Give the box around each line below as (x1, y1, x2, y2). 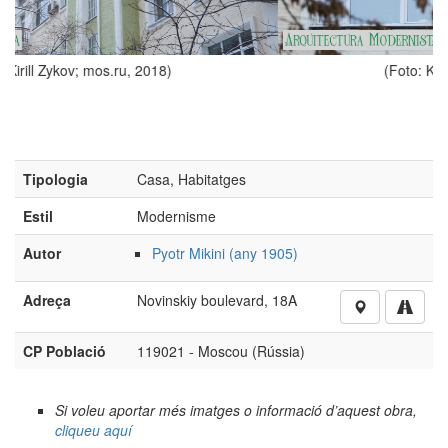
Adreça (23, 290, 71, 311)
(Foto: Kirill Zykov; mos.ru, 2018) (218, 60, 425, 81)
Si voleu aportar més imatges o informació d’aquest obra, (55, 399, 417, 420)
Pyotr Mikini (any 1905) (152, 243, 298, 264)
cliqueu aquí (55, 419, 132, 440)
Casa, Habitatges (137, 169, 246, 190)
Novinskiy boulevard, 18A (137, 290, 297, 311)
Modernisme (137, 206, 216, 227)
